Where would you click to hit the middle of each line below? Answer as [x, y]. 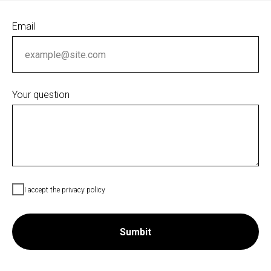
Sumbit [135, 232]
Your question [41, 95]
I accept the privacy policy [65, 190]
